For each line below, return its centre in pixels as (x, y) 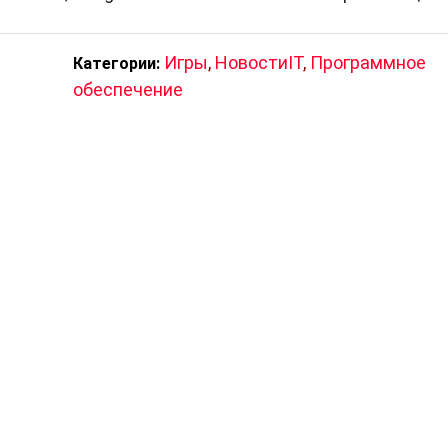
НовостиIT (258, 62)
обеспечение (127, 89)
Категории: (116, 63)
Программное (367, 62)
